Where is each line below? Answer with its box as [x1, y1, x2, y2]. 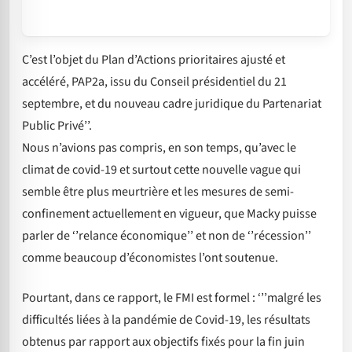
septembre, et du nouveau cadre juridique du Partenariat [22, 95, 321, 113]
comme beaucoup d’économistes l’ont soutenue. [22, 249, 278, 267]
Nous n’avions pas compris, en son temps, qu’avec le [22, 139, 296, 157]
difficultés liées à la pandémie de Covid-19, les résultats [22, 310, 310, 328]
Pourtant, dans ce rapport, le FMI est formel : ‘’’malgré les [22, 288, 321, 306]
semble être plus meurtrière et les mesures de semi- [22, 183, 294, 201]
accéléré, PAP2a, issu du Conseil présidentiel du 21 [22, 73, 287, 91]
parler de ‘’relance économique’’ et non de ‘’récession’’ [22, 227, 311, 245]
